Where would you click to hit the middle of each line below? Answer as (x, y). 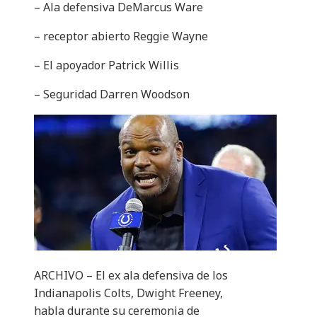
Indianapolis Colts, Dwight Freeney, (128, 293)
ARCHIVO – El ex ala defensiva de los (131, 276)
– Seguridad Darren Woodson (112, 94)
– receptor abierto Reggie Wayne (121, 36)
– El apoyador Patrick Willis (106, 65)
